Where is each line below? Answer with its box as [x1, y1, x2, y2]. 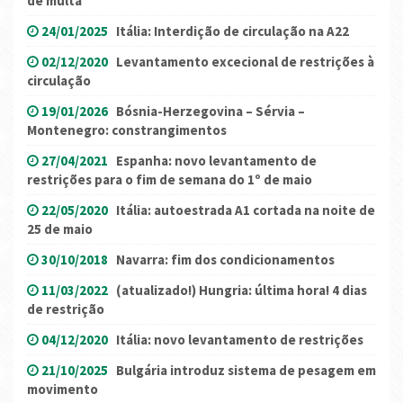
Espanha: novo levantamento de [116, 152, 317, 170]
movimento [27, 381, 98, 399]
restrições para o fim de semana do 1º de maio [27, 171, 312, 189]
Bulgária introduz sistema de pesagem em [116, 362, 376, 380]
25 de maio [27, 220, 93, 238]
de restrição [27, 300, 104, 318]
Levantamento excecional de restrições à [116, 53, 374, 71]
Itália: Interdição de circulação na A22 [116, 22, 349, 40]
